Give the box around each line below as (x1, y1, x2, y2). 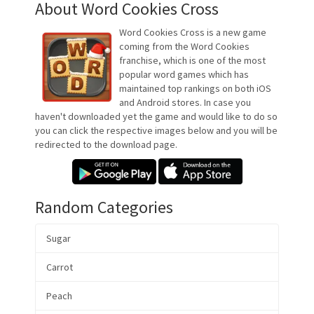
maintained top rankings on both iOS (119, 82, 271, 95)
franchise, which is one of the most (119, 54, 266, 67)
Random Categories (35, 196, 173, 219)
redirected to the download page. (35, 138, 177, 151)
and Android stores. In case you (119, 96, 251, 109)
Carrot (46, 261, 73, 274)
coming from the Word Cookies (119, 40, 250, 53)
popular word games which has (119, 68, 249, 81)
